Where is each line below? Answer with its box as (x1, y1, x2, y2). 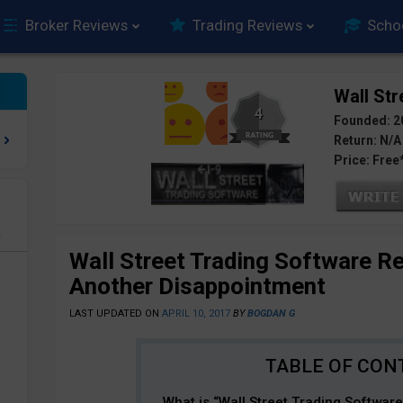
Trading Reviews (193, 16, 302, 34)
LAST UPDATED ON (68, 308, 162, 319)
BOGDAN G (246, 308, 295, 319)
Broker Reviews (25, 16, 128, 34)
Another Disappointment (68, 273, 326, 300)
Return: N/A (333, 133, 401, 148)
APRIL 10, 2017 (161, 308, 230, 319)
